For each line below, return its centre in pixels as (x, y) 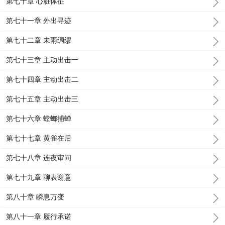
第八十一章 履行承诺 (39, 216)
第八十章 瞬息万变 (35, 197)
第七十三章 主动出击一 (42, 60)
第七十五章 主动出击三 (42, 99)
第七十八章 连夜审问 (39, 158)
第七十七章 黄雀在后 (39, 138)
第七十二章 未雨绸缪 (39, 40)
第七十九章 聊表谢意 (39, 177)
